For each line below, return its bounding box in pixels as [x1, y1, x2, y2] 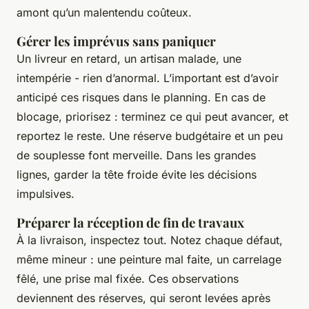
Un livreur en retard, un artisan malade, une [17, 52, 241, 66]
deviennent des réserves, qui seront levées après [17, 291, 270, 306]
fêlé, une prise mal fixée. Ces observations [17, 272, 239, 286]
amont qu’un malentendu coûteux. [17, 6, 192, 20]
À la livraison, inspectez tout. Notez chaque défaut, [17, 233, 283, 248]
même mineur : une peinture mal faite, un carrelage [17, 252, 281, 267]
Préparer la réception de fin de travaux [17, 214, 244, 232]
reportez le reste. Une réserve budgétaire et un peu [17, 129, 283, 143]
